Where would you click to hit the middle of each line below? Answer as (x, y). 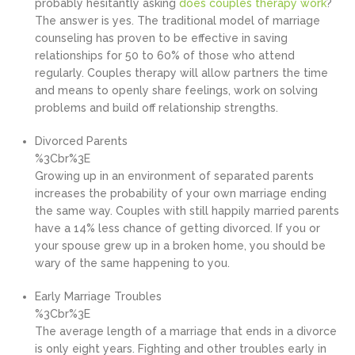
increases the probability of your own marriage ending (181, 193)
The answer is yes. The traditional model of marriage (177, 21)
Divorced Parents (81, 141)
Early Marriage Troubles (98, 296)
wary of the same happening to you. (132, 263)
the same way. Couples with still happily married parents (187, 211)
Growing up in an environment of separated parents (174, 176)
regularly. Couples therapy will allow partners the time (181, 73)
